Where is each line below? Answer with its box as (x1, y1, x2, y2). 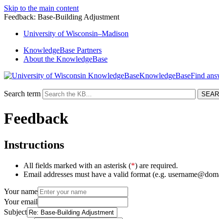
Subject (4, 207, 27, 216)
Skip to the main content (4, 4, 79, 12)
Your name (4, 187, 38, 196)
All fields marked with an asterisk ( (23, 161, 131, 170)
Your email (4, 197, 38, 206)
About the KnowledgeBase (23, 55, 108, 63)
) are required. (135, 161, 178, 170)
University (23, 29, 58, 38)
